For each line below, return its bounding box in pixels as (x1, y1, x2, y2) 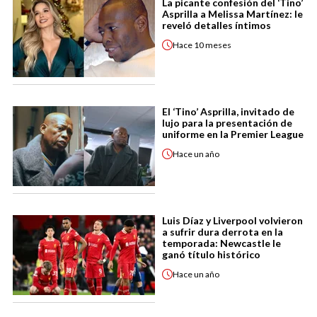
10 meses (194, 39, 231, 50)
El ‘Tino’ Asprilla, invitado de (162, 105, 294, 117)
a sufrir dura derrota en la (162, 226, 283, 238)
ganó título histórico (162, 248, 260, 260)
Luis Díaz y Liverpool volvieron (162, 214, 303, 226)
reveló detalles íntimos (162, 19, 271, 31)
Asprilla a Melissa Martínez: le (162, 8, 303, 20)
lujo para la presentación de (162, 117, 292, 129)
